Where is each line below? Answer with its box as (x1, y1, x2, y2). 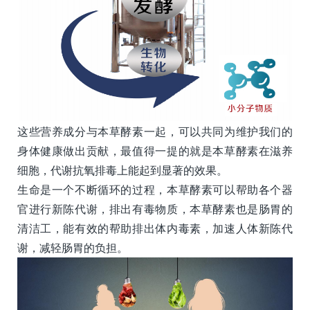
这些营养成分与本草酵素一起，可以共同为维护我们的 (17, 125, 293, 139)
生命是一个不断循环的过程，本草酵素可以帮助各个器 (17, 183, 293, 197)
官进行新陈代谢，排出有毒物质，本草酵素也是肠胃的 (17, 202, 293, 217)
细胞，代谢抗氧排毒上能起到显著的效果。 (17, 163, 228, 178)
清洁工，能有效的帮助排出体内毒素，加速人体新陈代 (17, 221, 293, 236)
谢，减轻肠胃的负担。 (17, 241, 128, 255)
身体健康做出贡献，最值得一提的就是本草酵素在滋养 (17, 144, 293, 158)
